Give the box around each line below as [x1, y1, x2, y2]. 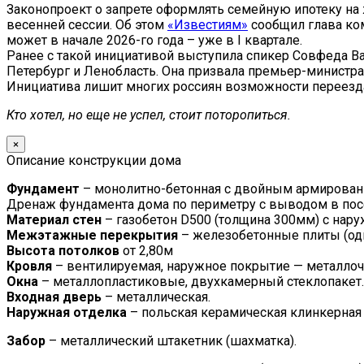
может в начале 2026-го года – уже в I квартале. [6, 32, 302, 48]
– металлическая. [102, 288, 210, 305]
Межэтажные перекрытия [6, 227, 178, 243]
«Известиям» [167, 16, 248, 32]
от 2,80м [119, 242, 173, 258]
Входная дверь [6, 288, 102, 305]
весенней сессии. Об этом [6, 16, 167, 32]
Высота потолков [6, 242, 119, 258]
